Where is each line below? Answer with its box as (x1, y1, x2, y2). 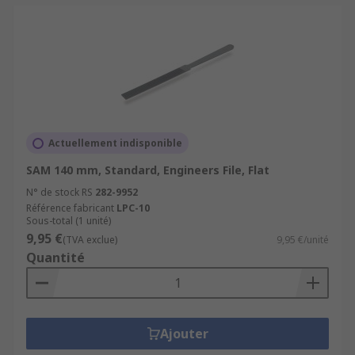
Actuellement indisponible (48, 136, 182, 150)
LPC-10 (116, 201, 150, 215)
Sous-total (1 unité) (26, 214, 111, 227)
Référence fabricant (26, 201, 114, 215)
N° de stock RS (26, 185, 93, 199)
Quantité (26, 249, 85, 266)
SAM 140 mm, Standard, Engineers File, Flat (26, 162, 269, 177)
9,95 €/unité (277, 233, 329, 246)
